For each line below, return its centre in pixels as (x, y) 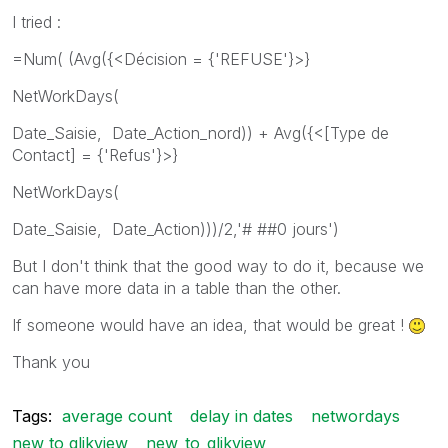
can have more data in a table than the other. (176, 287)
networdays (355, 415)
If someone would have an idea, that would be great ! (210, 324)
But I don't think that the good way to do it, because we (218, 265)
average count (117, 415)
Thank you (51, 361)
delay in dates (241, 415)
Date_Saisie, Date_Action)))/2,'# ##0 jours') (175, 228)
